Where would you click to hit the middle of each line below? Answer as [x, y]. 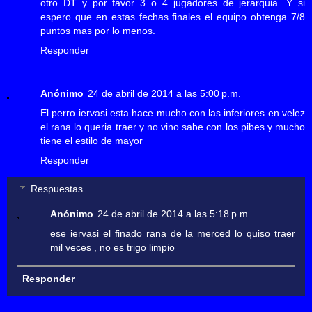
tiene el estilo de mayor [92, 140]
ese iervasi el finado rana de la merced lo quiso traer [173, 234]
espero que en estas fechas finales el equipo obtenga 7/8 [173, 16]
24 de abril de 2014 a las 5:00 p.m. [164, 93]
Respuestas [57, 189]
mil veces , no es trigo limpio [113, 248]
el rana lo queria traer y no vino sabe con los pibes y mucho [173, 126]
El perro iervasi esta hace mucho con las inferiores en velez [173, 112]
